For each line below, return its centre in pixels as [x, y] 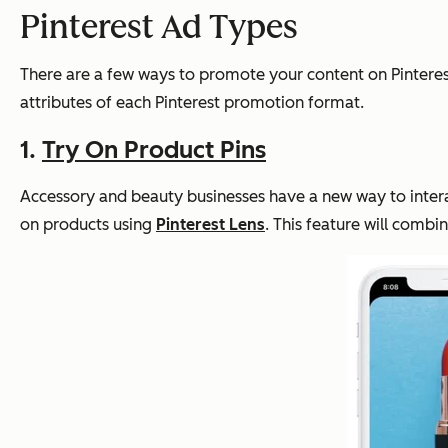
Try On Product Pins [154, 149]
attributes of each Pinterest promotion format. [192, 102]
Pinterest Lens [210, 224]
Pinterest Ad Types [159, 26]
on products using [88, 224]
